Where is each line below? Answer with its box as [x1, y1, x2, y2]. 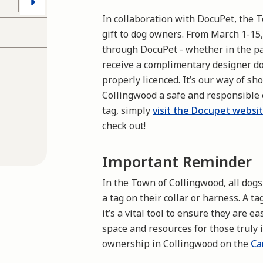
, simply [116, 103, 153, 117]
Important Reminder [102, 151, 252, 171]
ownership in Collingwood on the [102, 237, 251, 250]
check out [102, 119, 144, 132]
